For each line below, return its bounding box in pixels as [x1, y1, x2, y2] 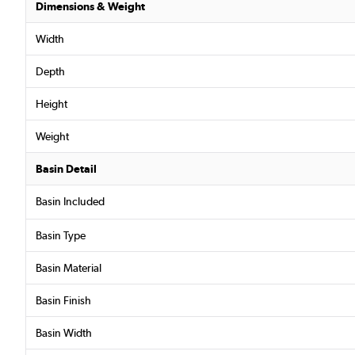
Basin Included [36, 195, 105, 208]
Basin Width [36, 326, 92, 340]
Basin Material [36, 261, 101, 275]
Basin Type [36, 229, 86, 242]
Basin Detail [36, 162, 97, 176]
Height [36, 97, 67, 111]
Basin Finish [36, 294, 91, 307]
